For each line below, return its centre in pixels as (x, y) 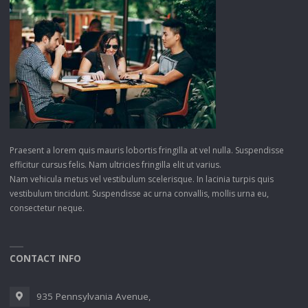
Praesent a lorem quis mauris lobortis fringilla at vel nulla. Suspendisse (146, 150)
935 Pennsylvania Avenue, (94, 296)
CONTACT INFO (45, 259)
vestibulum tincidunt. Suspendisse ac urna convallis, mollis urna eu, (139, 193)
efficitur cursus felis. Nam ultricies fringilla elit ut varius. (115, 164)
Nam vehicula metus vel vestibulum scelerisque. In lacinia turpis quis (141, 179)
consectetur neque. (47, 208)
